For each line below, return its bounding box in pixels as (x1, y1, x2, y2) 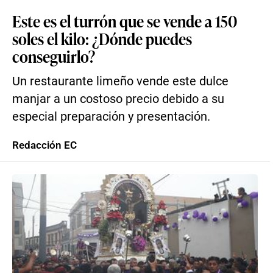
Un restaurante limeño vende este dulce (12, 74, 229, 88)
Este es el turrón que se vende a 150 (12, 10, 237, 32)
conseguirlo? (12, 45, 95, 67)
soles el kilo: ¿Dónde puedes (12, 27, 192, 49)
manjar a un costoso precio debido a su (12, 92, 224, 106)
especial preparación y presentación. (12, 110, 210, 124)
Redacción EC (12, 139, 77, 151)
